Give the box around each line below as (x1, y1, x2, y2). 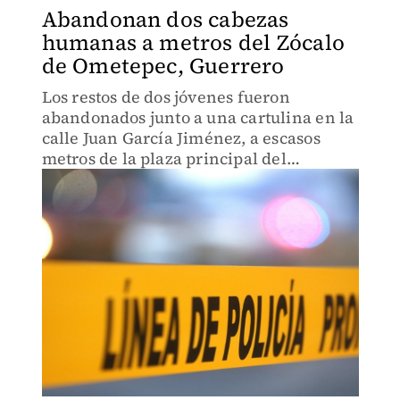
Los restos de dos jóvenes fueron (41, 86, 290, 108)
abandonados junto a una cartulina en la (41, 106, 354, 129)
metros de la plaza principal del (41, 147, 287, 170)
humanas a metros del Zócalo (41, 28, 345, 57)
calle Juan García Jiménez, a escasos (41, 127, 321, 149)
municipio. (41, 168, 127, 190)
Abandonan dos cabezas (41, 4, 289, 34)
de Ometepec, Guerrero (41, 51, 285, 80)
